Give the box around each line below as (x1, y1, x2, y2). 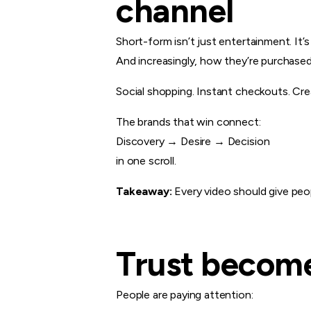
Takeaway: (116, 184, 172, 198)
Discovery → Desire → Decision (116, 134, 270, 148)
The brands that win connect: (116, 115, 261, 128)
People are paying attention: (116, 287, 253, 301)
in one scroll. (116, 153, 176, 167)
